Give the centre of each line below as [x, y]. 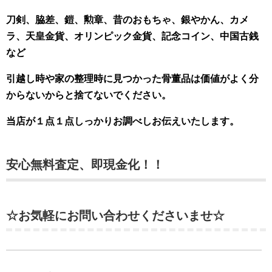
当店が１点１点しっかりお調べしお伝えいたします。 [123, 121]
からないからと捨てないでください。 [89, 95]
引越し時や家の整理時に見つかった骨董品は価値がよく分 [132, 79]
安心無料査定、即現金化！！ [85, 165]
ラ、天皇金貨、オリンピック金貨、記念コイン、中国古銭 [132, 36]
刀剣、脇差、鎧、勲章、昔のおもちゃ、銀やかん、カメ [127, 20]
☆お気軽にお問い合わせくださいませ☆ [115, 216]
